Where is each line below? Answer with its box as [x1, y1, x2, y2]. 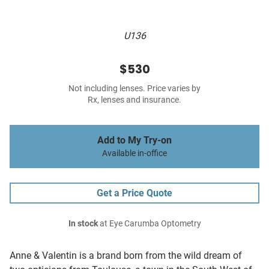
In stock [68, 219, 98, 229]
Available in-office [102, 148, 167, 159]
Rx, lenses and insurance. [88, 95, 181, 106]
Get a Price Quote [97, 187, 172, 199]
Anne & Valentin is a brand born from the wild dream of [10, 250, 242, 262]
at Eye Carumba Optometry [97, 219, 201, 229]
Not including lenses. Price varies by [68, 83, 201, 94]
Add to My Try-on [97, 134, 172, 147]
